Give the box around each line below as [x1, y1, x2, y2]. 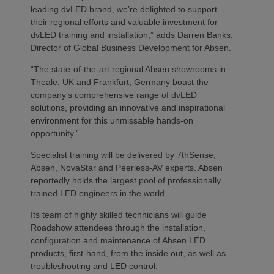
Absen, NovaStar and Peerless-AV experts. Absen [31, 162, 223, 172]
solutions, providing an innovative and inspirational [31, 102, 225, 113]
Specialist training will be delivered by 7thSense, [31, 149, 216, 160]
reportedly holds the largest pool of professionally [31, 175, 221, 185]
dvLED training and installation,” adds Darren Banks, [31, 29, 233, 40]
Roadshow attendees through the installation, [31, 222, 206, 232]
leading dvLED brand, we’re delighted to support [31, 4, 217, 14]
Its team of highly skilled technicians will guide [31, 209, 207, 220]
